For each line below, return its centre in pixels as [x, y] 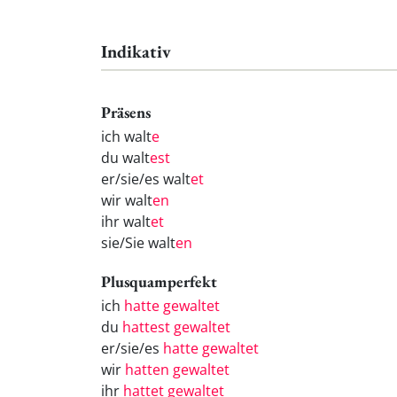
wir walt [127, 201]
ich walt [126, 137]
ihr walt [126, 222]
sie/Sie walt [138, 243]
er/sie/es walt [146, 179]
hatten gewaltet [177, 369]
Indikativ [136, 51]
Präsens [126, 113]
